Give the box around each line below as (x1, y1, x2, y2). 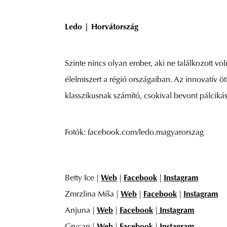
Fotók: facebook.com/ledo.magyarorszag (65, 129, 204, 137)
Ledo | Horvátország (65, 23, 138, 32)
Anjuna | (65, 207, 97, 215)
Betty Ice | (65, 174, 101, 183)
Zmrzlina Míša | (65, 191, 121, 199)
